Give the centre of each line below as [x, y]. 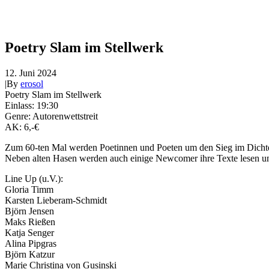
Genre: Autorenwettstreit [51, 116]
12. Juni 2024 [31, 73]
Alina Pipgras [31, 243]
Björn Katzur [30, 254]
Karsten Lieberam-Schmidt [56, 200]
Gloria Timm [29, 189]
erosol [32, 83]
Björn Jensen [29, 211]
